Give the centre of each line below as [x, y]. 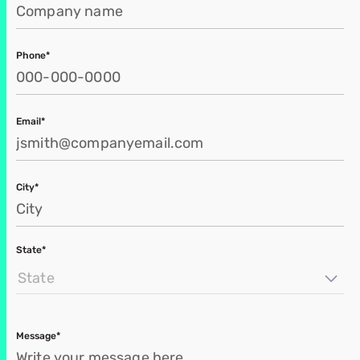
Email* [31, 122]
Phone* [33, 56]
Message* [38, 336]
